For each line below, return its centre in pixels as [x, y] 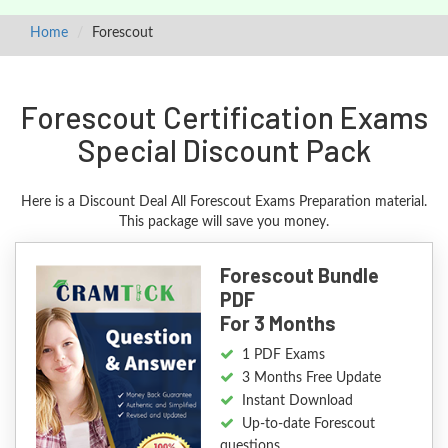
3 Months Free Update [311, 378]
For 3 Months [277, 323]
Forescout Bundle [299, 275]
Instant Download [297, 401]
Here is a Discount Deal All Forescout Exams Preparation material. [224, 202]
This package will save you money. [224, 222]
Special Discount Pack [224, 150]
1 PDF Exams [283, 355]
